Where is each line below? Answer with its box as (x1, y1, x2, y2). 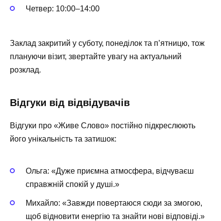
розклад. (10, 65, 41, 74)
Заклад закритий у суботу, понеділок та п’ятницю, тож (10, 38, 205, 47)
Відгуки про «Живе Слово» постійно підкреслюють (10, 121, 195, 130)
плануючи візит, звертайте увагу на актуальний (10, 52, 182, 61)
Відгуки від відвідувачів (10, 97, 130, 108)
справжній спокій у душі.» (26, 180, 119, 189)
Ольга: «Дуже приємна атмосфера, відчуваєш (26, 167, 194, 176)
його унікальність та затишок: (10, 134, 116, 143)
